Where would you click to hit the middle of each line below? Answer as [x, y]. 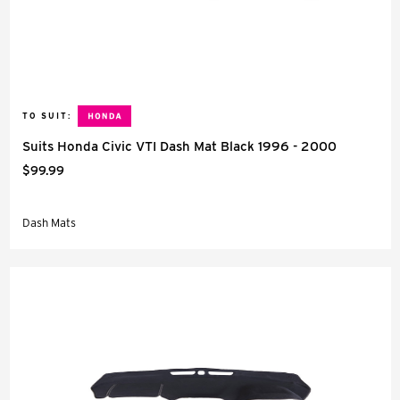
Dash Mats [49, 223]
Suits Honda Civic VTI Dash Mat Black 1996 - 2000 [179, 146]
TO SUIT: [47, 116]
